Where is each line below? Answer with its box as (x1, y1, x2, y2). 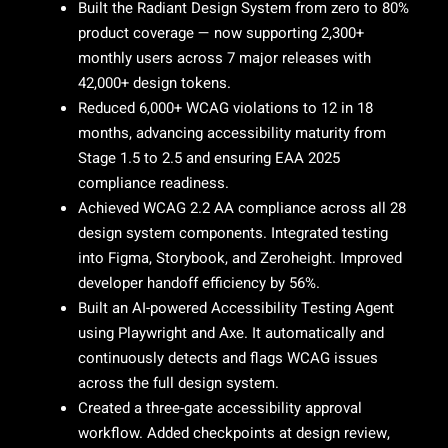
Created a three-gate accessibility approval (78, 397, 362, 419)
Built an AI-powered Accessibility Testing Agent (78, 297, 394, 319)
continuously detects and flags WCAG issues (78, 347, 378, 369)
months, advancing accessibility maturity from (78, 122, 386, 144)
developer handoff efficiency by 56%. (78, 272, 320, 294)
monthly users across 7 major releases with (78, 47, 371, 69)
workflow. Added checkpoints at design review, (78, 422, 390, 444)
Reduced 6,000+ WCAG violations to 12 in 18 (78, 97, 373, 119)
